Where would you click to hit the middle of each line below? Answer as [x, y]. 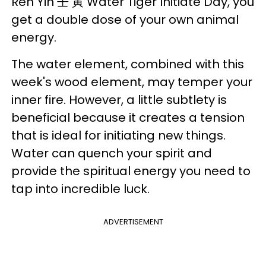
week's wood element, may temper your [132, 82]
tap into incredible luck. [82, 189]
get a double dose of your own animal [125, 19]
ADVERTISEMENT [133, 221]
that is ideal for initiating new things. [118, 135]
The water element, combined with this [128, 64]
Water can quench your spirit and [112, 153]
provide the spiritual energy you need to [131, 171]
